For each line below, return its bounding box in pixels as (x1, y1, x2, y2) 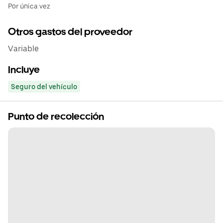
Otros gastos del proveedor (8, 26, 132, 38)
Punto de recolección (8, 111, 104, 122)
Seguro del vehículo (11, 83, 77, 91)
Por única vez (8, 2, 50, 10)
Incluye (8, 64, 40, 76)
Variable (8, 44, 39, 53)
